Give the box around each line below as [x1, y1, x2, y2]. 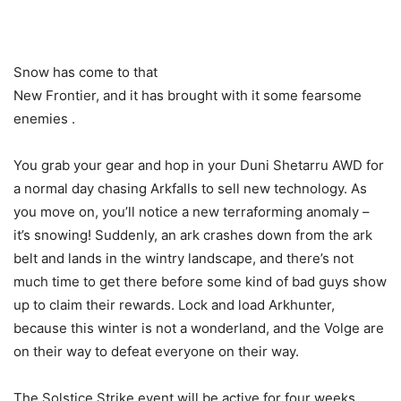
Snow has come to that [13, 64, 158, 81]
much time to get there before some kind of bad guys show [13, 273, 387, 290]
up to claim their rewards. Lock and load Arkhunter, [13, 296, 335, 313]
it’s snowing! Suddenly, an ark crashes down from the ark [13, 226, 372, 243]
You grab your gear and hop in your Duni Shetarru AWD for [13, 157, 384, 174]
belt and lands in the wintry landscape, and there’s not [13, 250, 354, 267]
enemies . [13, 110, 75, 127]
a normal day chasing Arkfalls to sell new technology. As [13, 180, 367, 197]
